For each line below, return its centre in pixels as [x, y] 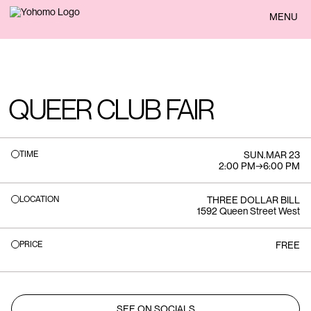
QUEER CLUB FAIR [111, 110]
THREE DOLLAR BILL [253, 200]
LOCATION [39, 199]
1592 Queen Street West [249, 211]
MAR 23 [283, 155]
